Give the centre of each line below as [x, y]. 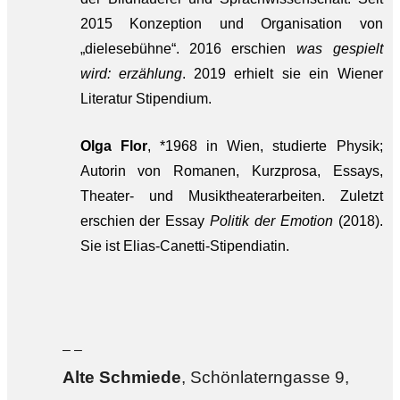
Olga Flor [113, 146]
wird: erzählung [131, 74]
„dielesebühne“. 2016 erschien [188, 49]
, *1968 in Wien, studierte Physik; [265, 146]
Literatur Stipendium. [146, 99]
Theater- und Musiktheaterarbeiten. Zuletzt [231, 196]
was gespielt [339, 49]
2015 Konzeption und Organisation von [231, 24]
